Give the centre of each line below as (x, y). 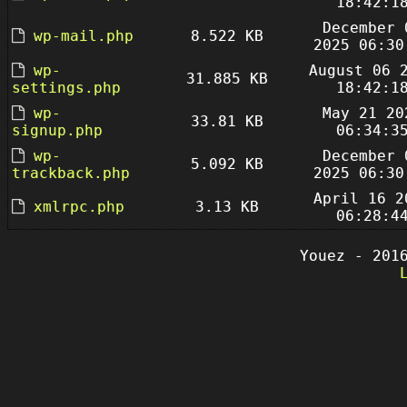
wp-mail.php (84, 36)
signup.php (57, 130)
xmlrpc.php (79, 207)
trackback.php (71, 173)
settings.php (66, 88)
